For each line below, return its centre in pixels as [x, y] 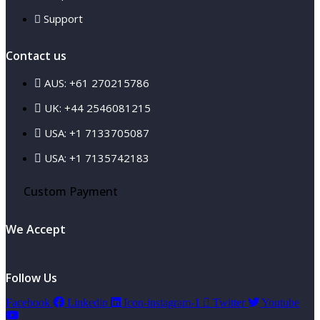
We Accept [36, 229]
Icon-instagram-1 [162, 302]
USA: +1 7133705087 [97, 132]
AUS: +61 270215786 [97, 82]
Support [63, 18]
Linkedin [87, 302]
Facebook [28, 302]
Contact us [36, 55]
